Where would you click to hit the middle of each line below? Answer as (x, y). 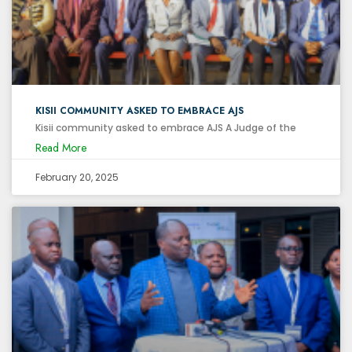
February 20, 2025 (77, 177)
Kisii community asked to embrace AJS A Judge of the (166, 127)
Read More (61, 147)
